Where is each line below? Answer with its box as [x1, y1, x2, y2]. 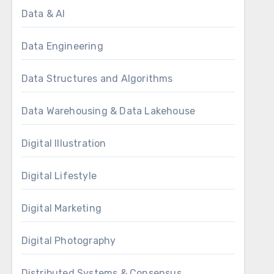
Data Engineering [21, 40, 103, 52]
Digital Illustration [21, 138, 106, 149]
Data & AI [21, 8, 65, 20]
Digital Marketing [21, 202, 102, 214]
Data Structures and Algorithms [21, 73, 173, 84]
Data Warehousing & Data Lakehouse [21, 105, 196, 117]
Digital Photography [21, 235, 116, 246]
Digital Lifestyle [21, 170, 97, 182]
